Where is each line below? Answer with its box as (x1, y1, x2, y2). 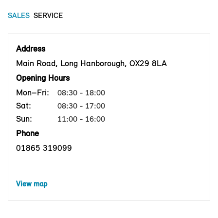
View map (16, 179, 47, 189)
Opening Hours (16, 73, 70, 84)
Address (16, 43, 45, 54)
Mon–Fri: (16, 87, 49, 98)
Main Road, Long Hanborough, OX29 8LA (16, 58, 167, 69)
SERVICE (34, 11, 63, 20)
